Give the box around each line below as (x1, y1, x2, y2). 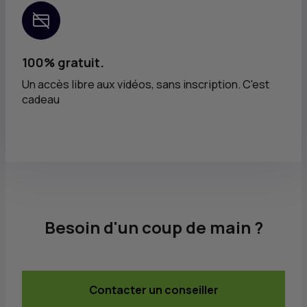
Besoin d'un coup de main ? (44, 215, 263, 238)
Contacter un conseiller (88, 282, 219, 297)
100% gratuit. (22, 53, 104, 71)
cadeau (22, 91, 60, 107)
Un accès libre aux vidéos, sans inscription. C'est (22, 76, 269, 92)
